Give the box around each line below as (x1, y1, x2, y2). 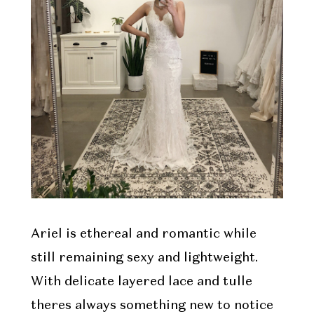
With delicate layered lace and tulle (30, 275, 252, 288)
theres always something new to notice (30, 299, 273, 312)
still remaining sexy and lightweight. (30, 251, 258, 264)
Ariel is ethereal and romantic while (30, 227, 257, 240)
